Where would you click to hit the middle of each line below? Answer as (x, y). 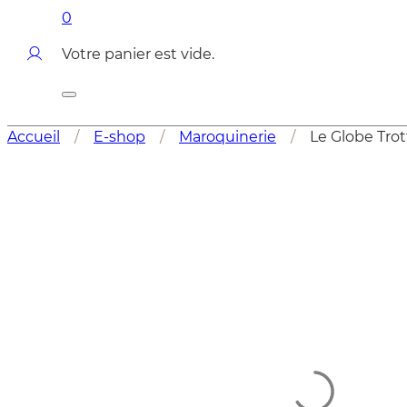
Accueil (34, 136)
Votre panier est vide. (138, 53)
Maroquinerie (228, 136)
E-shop (119, 136)
